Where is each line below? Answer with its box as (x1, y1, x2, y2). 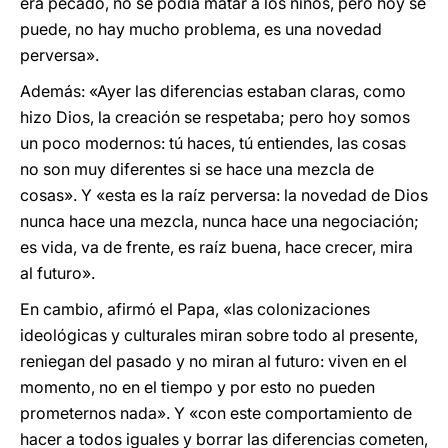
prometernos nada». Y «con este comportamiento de (20, 403, 412, 423)
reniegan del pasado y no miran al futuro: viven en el (20, 351, 407, 371)
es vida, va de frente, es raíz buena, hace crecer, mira (20, 237, 413, 257)
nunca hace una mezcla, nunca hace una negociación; (20, 211, 419, 231)
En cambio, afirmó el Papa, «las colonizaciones (20, 299, 370, 319)
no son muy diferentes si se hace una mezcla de (20, 159, 374, 179)
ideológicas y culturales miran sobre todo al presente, (20, 325, 418, 345)
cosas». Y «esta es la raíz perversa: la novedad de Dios (20, 185, 428, 205)
